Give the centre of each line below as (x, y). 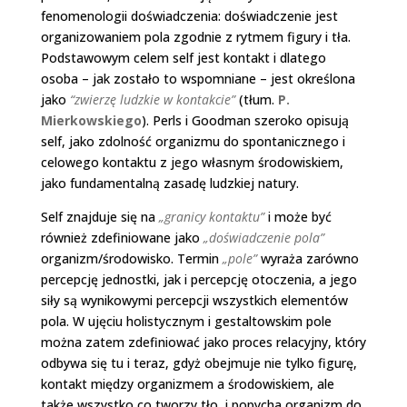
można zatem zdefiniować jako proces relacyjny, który (203, 342)
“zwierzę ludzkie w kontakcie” (152, 99)
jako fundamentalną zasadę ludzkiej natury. (169, 183)
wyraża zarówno (308, 258)
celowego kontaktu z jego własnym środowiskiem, (192, 162)
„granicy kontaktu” (211, 216)
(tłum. (256, 99)
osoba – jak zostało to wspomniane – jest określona (198, 78)
